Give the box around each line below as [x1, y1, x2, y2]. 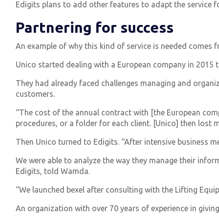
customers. [16, 89, 55, 98]
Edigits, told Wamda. [16, 166, 90, 175]
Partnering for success [16, 19, 174, 36]
